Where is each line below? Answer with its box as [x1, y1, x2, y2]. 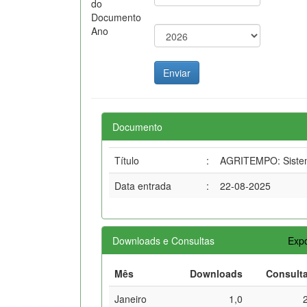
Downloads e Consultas [112, 233, 214, 247]
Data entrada [114, 178, 171, 193]
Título [114, 153, 139, 167]
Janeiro [114, 291, 147, 306]
